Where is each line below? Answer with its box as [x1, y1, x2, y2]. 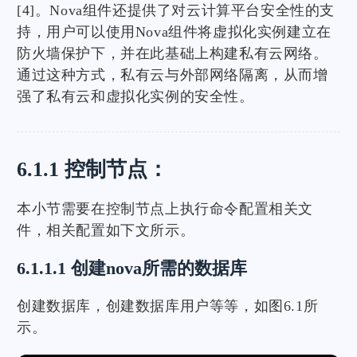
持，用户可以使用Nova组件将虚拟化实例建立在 [17, 24, 331, 40]
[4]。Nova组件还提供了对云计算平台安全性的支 [17, 2, 335, 18]
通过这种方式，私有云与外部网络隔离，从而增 [17, 67, 328, 83]
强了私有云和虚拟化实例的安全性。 [17, 88, 254, 104]
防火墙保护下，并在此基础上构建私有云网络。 [17, 45, 328, 61]
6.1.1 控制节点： [17, 158, 168, 181]
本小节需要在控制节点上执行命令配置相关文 [17, 201, 314, 217]
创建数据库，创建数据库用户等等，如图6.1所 [17, 298, 319, 314]
